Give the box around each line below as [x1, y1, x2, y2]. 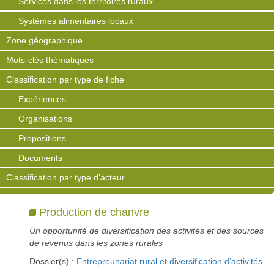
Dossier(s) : [29, 256, 76, 266]
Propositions [18, 133, 66, 143]
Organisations [18, 114, 72, 124]
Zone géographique [6, 35, 83, 45]
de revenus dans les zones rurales [29, 238, 163, 248]
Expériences [18, 94, 66, 104]
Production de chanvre [39, 206, 150, 218]
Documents [18, 153, 62, 163]
